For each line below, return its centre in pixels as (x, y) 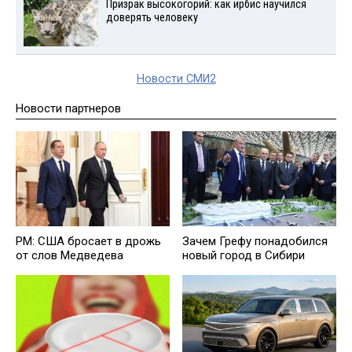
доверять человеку (152, 17)
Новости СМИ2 (176, 79)
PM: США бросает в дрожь (88, 242)
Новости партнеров (68, 109)
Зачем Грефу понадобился (255, 242)
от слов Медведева (70, 256)
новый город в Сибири (244, 256)
